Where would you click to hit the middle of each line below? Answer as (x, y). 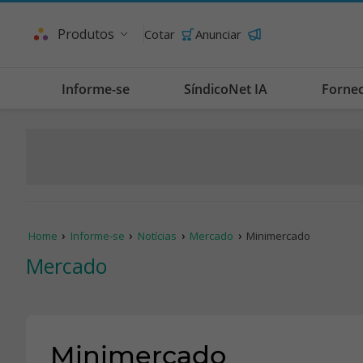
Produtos (86, 34)
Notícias (158, 236)
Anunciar (218, 34)
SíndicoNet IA (225, 89)
